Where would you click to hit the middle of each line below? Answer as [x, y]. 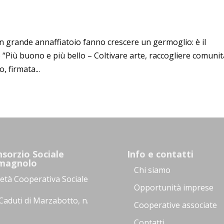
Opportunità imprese [173, 188]
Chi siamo [152, 170]
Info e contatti [160, 154]
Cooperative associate [175, 205]
